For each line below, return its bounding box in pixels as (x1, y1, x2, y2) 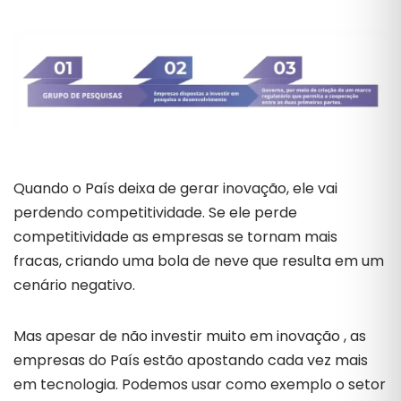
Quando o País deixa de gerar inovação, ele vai (13, 177, 337, 199)
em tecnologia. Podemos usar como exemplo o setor (13, 373, 386, 395)
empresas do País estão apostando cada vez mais (13, 349, 368, 371)
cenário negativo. (13, 274, 135, 295)
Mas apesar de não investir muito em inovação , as (13, 325, 366, 346)
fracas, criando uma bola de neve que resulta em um (13, 250, 384, 271)
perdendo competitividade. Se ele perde (13, 201, 297, 223)
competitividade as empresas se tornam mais (13, 226, 337, 247)
